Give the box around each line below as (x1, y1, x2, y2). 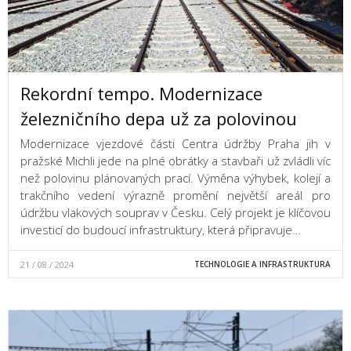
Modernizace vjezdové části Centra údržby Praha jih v (20, 136, 331, 152)
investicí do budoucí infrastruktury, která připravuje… (20, 222, 301, 238)
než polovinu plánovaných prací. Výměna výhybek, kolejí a (20, 170, 331, 186)
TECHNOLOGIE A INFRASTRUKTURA (194, 259, 331, 270)
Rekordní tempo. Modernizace (20, 81, 262, 106)
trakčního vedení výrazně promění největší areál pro (20, 187, 331, 204)
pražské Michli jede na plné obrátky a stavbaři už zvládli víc (20, 153, 331, 169)
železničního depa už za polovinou (20, 107, 297, 131)
